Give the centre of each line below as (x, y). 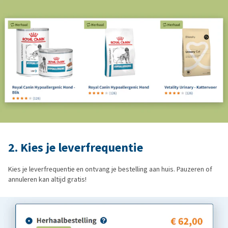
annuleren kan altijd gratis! (47, 180)
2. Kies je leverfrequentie (76, 148)
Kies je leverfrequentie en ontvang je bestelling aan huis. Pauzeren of (110, 169)
